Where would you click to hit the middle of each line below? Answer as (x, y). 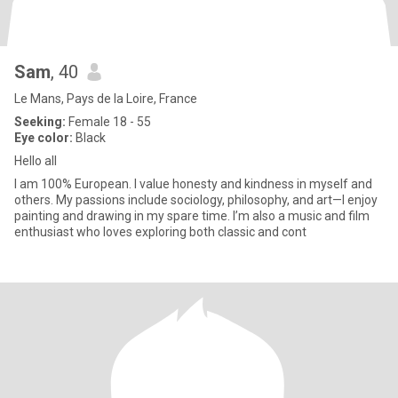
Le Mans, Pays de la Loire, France (106, 99)
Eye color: (44, 138)
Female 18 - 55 (108, 122)
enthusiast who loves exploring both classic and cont (160, 232)
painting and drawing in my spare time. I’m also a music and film (192, 216)
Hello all (36, 161)
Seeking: (40, 122)
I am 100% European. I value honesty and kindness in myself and (74, 184)
